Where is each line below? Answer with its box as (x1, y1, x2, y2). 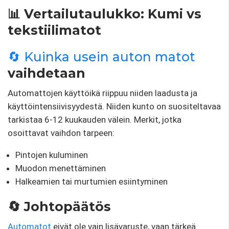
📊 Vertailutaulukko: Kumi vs (8, 6, 201, 21)
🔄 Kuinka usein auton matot (8, 49, 195, 64)
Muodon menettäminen (15, 163, 106, 173)
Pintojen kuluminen (15, 149, 88, 160)
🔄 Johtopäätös (8, 198, 111, 214)
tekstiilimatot (8, 22, 101, 38)
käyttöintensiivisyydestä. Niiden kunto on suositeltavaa (8, 101, 221, 111)
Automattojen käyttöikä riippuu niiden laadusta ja (8, 87, 197, 98)
